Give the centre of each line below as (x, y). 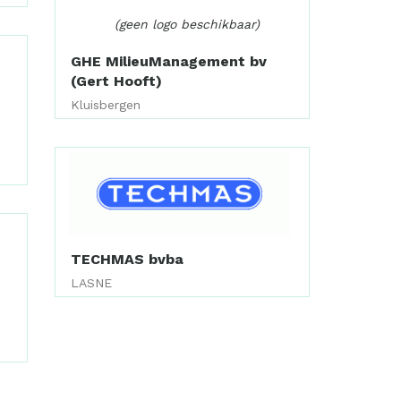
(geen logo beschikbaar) (187, 25)
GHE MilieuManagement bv (169, 62)
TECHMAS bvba (128, 259)
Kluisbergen (106, 105)
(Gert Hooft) (117, 81)
